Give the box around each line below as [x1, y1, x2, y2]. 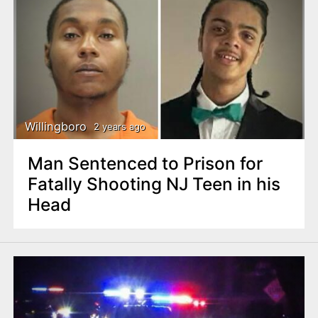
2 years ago [93, 121, 146, 133]
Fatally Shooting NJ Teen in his [27, 172, 280, 194]
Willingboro [25, 119, 87, 133]
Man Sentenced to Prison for [27, 152, 263, 174]
